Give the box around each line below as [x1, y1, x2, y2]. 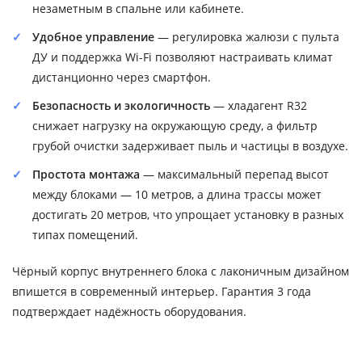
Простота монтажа [32, 166, 140, 182]
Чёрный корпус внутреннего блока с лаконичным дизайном [12, 263, 349, 279]
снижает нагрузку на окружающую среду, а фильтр [32, 117, 318, 133]
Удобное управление [32, 28, 154, 44]
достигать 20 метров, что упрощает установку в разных [32, 206, 343, 222]
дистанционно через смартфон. [32, 69, 211, 85]
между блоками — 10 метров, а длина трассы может [32, 186, 322, 202]
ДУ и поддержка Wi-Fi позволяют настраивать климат [32, 48, 333, 65]
